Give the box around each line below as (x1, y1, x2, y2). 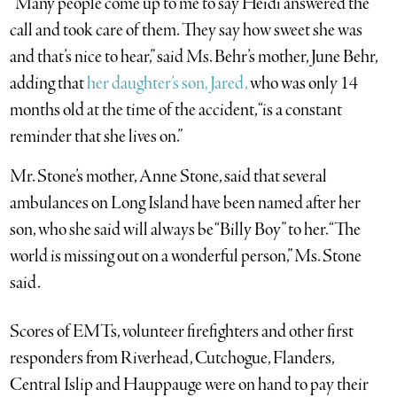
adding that (10, 72, 88, 97)
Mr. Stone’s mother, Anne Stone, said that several (10, 165, 328, 190)
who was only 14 (247, 72, 359, 97)
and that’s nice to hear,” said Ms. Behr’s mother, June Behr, (10, 45, 378, 70)
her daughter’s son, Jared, (87, 72, 248, 97)
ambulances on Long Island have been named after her (10, 191, 362, 216)
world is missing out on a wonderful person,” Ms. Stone (10, 245, 362, 269)
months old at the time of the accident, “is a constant (10, 98, 343, 123)
